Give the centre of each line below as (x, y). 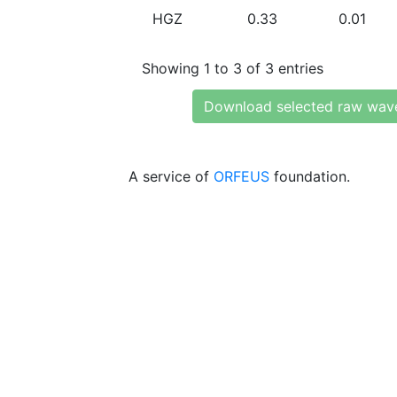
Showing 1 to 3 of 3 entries (233, 68)
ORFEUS (241, 176)
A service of (171, 176)
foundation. (310, 176)
